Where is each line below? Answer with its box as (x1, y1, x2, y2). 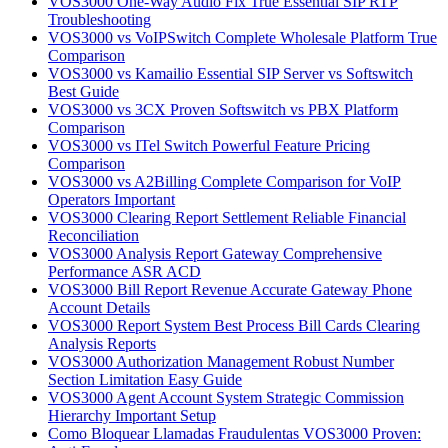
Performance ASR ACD (48, 262, 201, 280)
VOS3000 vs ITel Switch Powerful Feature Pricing (48, 136, 370, 154)
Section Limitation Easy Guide (48, 370, 242, 388)
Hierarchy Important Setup (48, 406, 216, 424)
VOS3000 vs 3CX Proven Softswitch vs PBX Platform (48, 100, 398, 118)
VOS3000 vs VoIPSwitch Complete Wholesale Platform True (48, 28, 437, 46)
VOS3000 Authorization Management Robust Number (48, 352, 394, 370)
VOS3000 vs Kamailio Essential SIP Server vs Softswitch (48, 64, 413, 82)
